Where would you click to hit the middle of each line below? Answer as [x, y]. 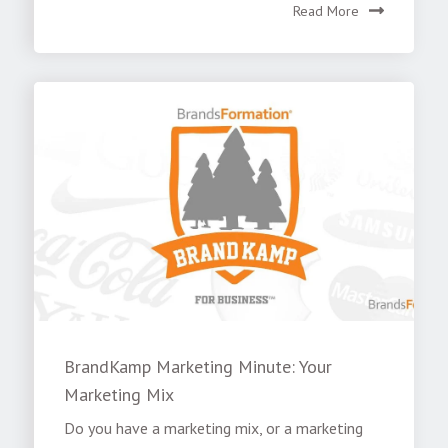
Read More [325, 11]
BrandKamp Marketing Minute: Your [198, 367]
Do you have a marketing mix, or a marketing [214, 428]
